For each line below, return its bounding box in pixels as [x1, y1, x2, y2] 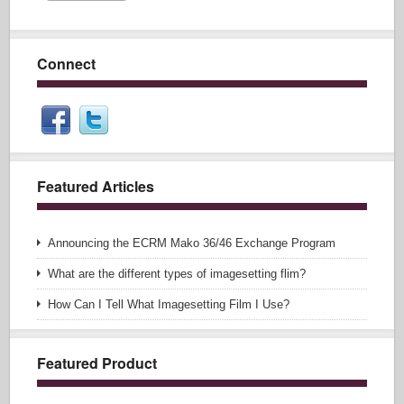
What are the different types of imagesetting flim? [48, 267, 307, 280]
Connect [37, 53, 96, 74]
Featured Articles [37, 176, 155, 197]
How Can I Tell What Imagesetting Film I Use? [48, 298, 290, 311]
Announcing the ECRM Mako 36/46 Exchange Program [48, 236, 336, 250]
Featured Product [37, 353, 158, 373]
